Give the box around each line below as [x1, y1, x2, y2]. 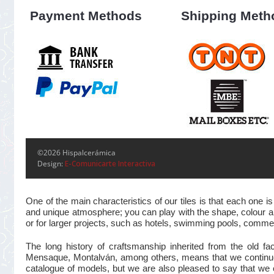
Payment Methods [30, 9, 143, 23]
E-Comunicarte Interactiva [65, 158, 155, 169]
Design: [37, 158, 65, 169]
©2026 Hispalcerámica [37, 147, 116, 158]
